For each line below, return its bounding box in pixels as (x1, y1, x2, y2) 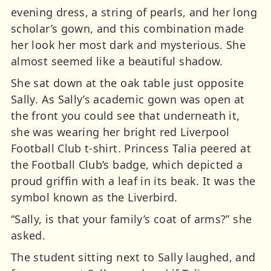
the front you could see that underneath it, (11, 108, 240, 123)
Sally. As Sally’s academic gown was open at (11, 92, 245, 107)
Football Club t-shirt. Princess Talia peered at (11, 141, 251, 156)
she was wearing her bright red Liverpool (11, 125, 230, 140)
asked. (11, 228, 46, 243)
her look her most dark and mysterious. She (11, 38, 246, 53)
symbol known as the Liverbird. (11, 190, 178, 205)
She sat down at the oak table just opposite (11, 76, 244, 91)
